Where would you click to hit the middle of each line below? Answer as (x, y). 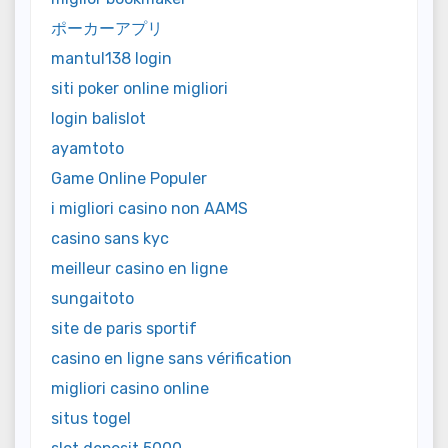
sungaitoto (92, 299)
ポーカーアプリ (107, 29)
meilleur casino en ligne (139, 269)
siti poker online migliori (139, 89)
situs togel (91, 419)
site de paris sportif (124, 329)
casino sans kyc (110, 239)
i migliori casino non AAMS (149, 209)
